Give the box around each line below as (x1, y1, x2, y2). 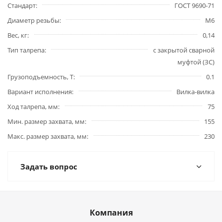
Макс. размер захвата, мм (7, 132, 87, 141)
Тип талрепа (7, 46, 45, 55)
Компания (89, 207, 133, 218)
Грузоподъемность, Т (7, 72, 73, 81)
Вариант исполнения (7, 87, 72, 96)
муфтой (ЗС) (177, 57, 215, 66)
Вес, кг (7, 31, 27, 40)
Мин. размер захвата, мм (7, 117, 85, 126)
